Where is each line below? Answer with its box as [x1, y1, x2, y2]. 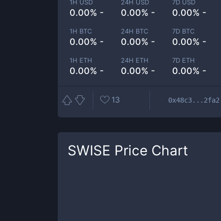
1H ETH [70, 56, 92, 64]
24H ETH [121, 56, 149, 64]
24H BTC [121, 27, 148, 35]
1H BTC [70, 27, 92, 35]
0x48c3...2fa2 [168, 96, 220, 104]
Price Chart [110, 142, 188, 159]
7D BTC [172, 27, 195, 35]
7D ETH [172, 56, 195, 64]
